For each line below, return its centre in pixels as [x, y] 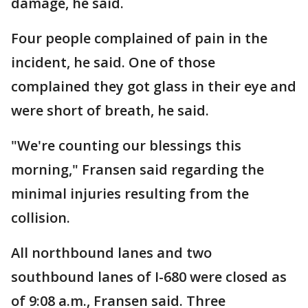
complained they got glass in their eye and [154, 86]
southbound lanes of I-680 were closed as [149, 277]
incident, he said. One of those [113, 62]
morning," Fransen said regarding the [137, 169]
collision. [41, 218]
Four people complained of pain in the [139, 38]
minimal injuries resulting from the [130, 194]
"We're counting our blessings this [126, 145]
